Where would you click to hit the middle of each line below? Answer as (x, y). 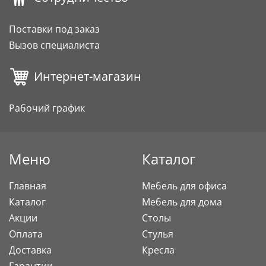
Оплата (26, 234)
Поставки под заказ (54, 29)
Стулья (158, 234)
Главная (28, 186)
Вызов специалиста (54, 45)
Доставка (30, 250)
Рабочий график (47, 108)
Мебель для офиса (184, 186)
